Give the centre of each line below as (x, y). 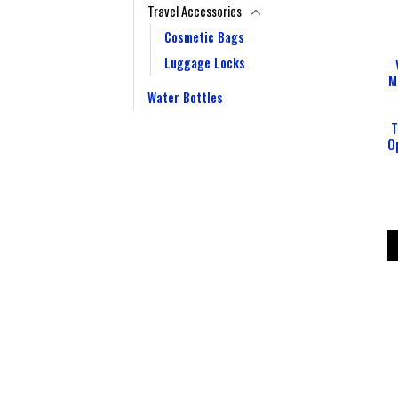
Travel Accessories (195, 12)
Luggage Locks (205, 63)
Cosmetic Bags (204, 37)
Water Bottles (185, 98)
